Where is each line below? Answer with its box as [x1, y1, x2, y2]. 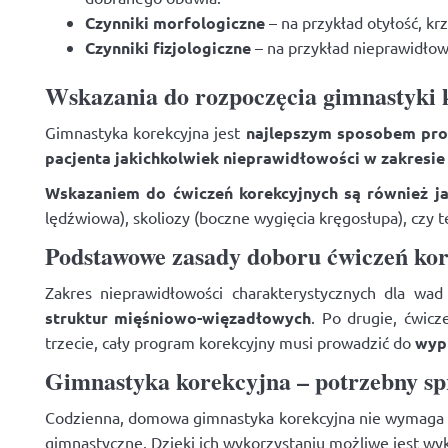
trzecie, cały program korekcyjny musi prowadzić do [45, 332, 415, 352]
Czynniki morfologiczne [85, 12, 265, 33]
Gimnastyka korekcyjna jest [45, 122, 246, 142]
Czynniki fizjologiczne [85, 37, 251, 58]
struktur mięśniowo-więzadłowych [45, 307, 312, 328]
